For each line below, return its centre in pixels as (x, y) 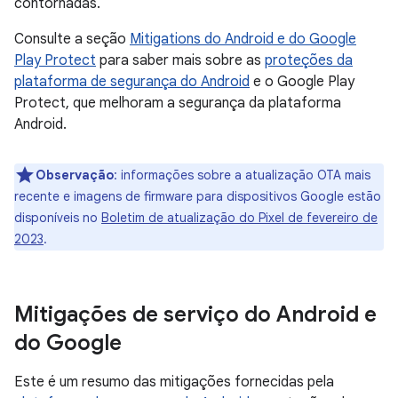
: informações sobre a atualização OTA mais (242, 175)
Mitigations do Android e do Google (243, 39)
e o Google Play (302, 82)
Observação (75, 175)
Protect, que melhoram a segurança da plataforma (178, 103)
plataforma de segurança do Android (132, 82)
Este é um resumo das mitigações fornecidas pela (174, 382)
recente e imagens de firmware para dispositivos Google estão (198, 196)
